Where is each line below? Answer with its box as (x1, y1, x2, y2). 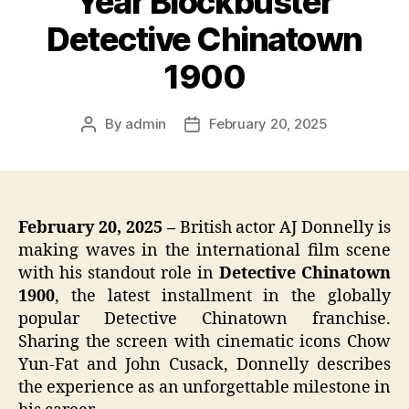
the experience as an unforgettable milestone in (18, 376, 391, 398)
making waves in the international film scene (18, 239, 391, 261)
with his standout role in (18, 262, 219, 284)
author (88, 135, 131, 153)
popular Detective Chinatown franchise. (18, 308, 391, 330)
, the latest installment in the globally (55, 285, 391, 307)
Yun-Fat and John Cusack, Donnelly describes (18, 353, 391, 375)
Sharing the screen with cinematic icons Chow (18, 330, 391, 352)
